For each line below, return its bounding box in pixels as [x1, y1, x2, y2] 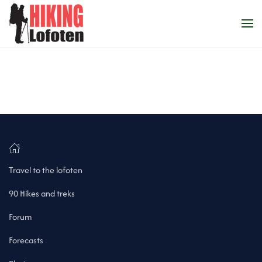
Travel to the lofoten [9, 164, 82, 176]
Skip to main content [26, 27, 101, 39]
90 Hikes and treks [9, 187, 75, 199]
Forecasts [9, 234, 43, 246]
